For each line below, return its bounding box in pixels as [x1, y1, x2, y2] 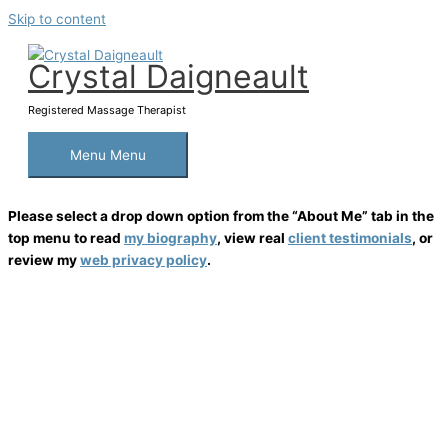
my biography [124, 229, 217, 246]
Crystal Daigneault [28, 56, 309, 96]
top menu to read [8, 229, 124, 246]
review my [8, 251, 80, 268]
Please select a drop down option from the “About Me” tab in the [8, 207, 434, 224]
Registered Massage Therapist [28, 102, 186, 117]
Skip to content [8, 11, 106, 27]
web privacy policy [80, 251, 207, 268]
